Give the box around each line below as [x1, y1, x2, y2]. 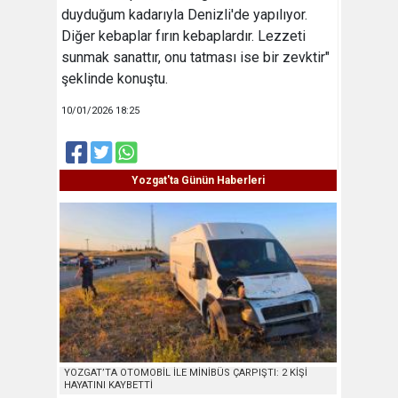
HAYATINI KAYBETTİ [64, 378, 153, 391]
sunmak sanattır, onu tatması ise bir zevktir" [61, 49, 330, 67]
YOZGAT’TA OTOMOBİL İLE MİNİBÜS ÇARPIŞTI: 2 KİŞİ [64, 366, 307, 378]
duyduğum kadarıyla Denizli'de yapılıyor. [61, 6, 307, 24]
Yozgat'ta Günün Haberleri [131, 174, 265, 187]
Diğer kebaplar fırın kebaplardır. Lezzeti [61, 28, 306, 45]
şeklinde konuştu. [61, 70, 171, 88]
